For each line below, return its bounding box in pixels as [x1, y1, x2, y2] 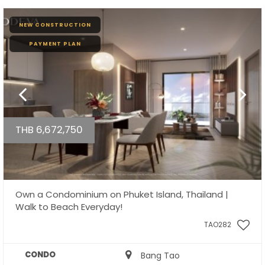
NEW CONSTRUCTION [19, 21, 91, 29]
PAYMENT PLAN [29, 40, 81, 48]
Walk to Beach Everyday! [15, 201, 122, 214]
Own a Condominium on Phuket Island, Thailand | [15, 188, 228, 201]
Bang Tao [131, 250, 180, 262]
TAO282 [204, 219, 231, 230]
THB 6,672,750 [15, 122, 83, 137]
